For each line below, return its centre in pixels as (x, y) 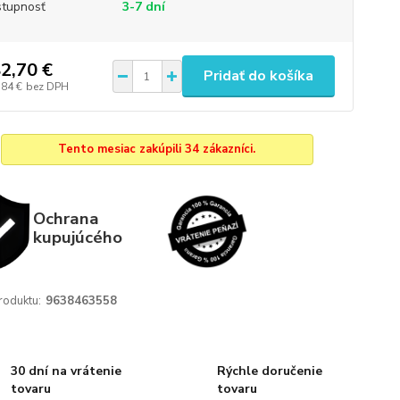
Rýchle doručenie (269, 371)
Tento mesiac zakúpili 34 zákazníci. (157, 149)
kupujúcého (77, 237)
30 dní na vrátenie (67, 371)
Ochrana (66, 218)
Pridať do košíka (258, 76)
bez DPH (47, 86)
